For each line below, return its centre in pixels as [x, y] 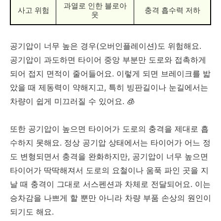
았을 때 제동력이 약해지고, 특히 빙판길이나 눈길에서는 [109, 87]
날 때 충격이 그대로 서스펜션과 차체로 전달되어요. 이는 [110, 184]
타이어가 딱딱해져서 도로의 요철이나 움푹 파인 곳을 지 [109, 170]
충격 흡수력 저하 [172, 10]
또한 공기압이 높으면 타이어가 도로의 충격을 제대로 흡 [109, 129]
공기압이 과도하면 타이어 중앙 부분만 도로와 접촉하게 [108, 59]
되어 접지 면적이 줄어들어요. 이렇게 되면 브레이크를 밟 [110, 73]
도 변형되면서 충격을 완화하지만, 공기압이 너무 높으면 [109, 156]
